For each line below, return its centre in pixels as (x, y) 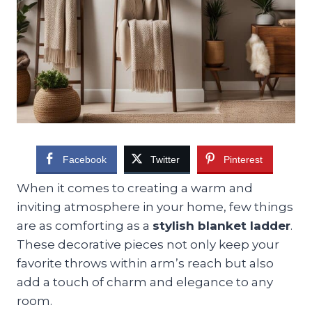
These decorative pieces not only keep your (148, 244)
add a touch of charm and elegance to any (145, 282)
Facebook (84, 159)
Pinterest (243, 159)
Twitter (165, 159)
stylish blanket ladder (221, 225)
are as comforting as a (85, 225)
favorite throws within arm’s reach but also (145, 263)
